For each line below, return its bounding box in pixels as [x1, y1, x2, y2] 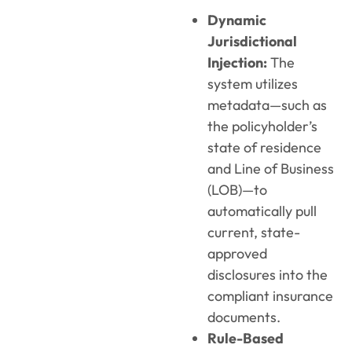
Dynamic [207, 11, 266, 30]
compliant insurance [207, 287, 333, 306]
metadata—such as [207, 96, 327, 115]
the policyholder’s [207, 117, 317, 136]
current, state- [207, 223, 300, 242]
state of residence [207, 138, 321, 157]
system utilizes [207, 75, 298, 93]
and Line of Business [207, 159, 334, 178]
